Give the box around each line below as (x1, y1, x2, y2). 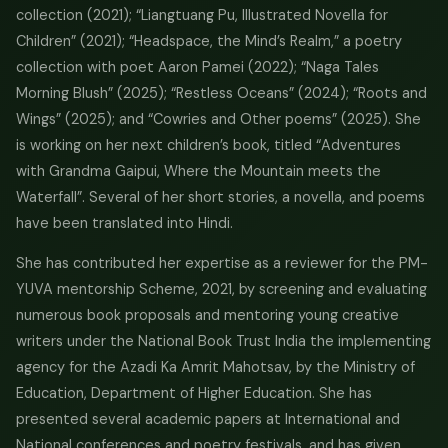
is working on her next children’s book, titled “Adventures (16, 136, 401, 154)
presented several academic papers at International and (16, 410, 400, 428)
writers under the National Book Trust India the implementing (16, 332, 431, 350)
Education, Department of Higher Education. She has (16, 384, 372, 402)
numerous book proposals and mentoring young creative (16, 306, 399, 324)
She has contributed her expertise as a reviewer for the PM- (16, 254, 428, 272)
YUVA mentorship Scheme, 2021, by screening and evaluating (16, 280, 427, 298)
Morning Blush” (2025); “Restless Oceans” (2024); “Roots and (16, 84, 427, 102)
